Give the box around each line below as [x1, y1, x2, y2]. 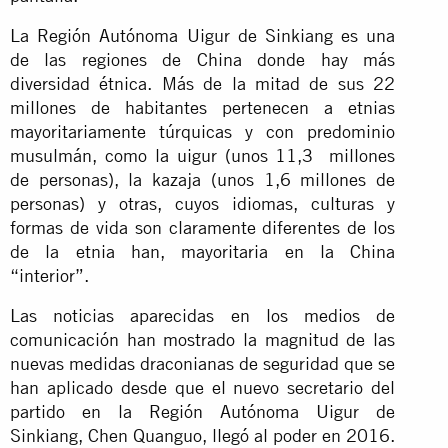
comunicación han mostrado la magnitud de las [10, 328, 396, 350]
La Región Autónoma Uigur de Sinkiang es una [10, 24, 396, 46]
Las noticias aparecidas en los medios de [10, 304, 396, 326]
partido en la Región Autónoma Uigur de [10, 400, 396, 422]
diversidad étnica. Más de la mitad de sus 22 [10, 72, 396, 94]
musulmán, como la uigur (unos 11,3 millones [10, 144, 396, 166]
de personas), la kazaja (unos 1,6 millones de [10, 168, 396, 190]
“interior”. [10, 264, 89, 286]
